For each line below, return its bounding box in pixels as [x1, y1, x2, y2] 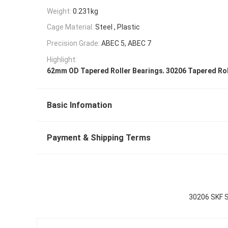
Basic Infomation [47, 100, 112, 110]
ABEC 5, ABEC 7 [101, 39, 151, 48]
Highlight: [47, 55, 77, 64]
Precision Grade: [47, 39, 100, 48]
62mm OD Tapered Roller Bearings [47, 67, 163, 75]
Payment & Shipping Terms [47, 133, 151, 143]
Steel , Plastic [95, 23, 140, 32]
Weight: [47, 7, 71, 15]
